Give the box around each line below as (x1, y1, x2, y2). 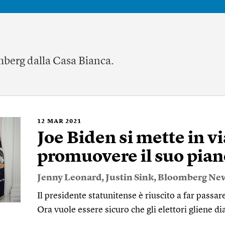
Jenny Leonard (37, 173, 101, 182)
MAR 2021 (47, 119, 81, 125)
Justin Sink (105, 173, 154, 182)
